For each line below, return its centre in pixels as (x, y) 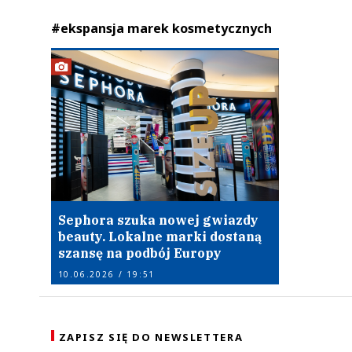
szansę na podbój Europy (139, 253)
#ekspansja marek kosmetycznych (161, 28)
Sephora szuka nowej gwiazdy (158, 220)
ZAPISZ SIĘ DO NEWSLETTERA (151, 337)
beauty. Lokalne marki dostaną (159, 236)
